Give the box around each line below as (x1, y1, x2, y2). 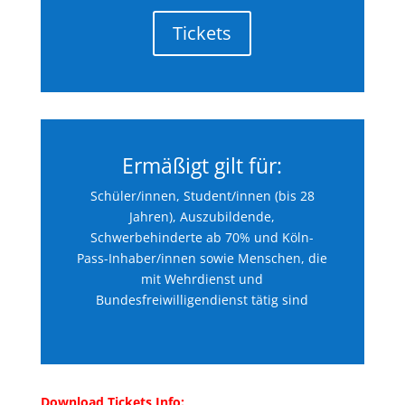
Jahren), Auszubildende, (129, 208, 276, 226)
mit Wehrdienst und (141, 270, 264, 288)
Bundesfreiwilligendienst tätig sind (96, 291, 309, 309)
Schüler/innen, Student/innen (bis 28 (89, 187, 315, 205)
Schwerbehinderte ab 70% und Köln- (90, 229, 315, 247)
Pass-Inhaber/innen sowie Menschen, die (77, 250, 328, 268)
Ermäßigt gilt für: (122, 151, 283, 181)
